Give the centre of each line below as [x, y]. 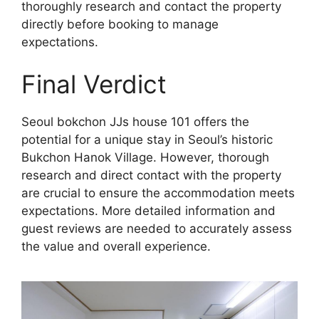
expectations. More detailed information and [148, 211]
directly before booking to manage [120, 24]
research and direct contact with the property [151, 176]
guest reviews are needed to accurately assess [157, 229]
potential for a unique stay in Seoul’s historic [147, 140]
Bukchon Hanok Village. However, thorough [145, 158]
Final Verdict [94, 84]
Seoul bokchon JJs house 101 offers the [135, 122]
